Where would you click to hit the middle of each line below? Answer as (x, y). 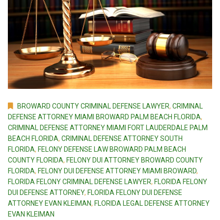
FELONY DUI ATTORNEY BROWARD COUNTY (135, 160)
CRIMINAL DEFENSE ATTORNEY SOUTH (122, 138)
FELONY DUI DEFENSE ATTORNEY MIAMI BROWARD (117, 171)
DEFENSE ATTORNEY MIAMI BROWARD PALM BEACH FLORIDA (104, 117)
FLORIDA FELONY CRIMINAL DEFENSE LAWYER (80, 181)
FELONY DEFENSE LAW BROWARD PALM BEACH (112, 149)
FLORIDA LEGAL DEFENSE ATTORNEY (152, 203)
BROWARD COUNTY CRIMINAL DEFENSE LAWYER (93, 106)
